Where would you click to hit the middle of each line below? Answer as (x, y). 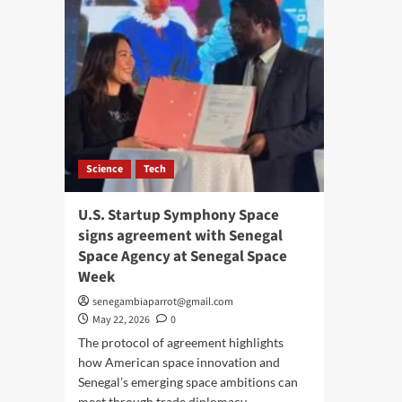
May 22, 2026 (121, 319)
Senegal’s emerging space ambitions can (188, 381)
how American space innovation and (179, 362)
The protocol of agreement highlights (181, 342)
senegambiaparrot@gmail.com (163, 301)
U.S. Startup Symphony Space (179, 215)
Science (105, 169)
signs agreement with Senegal (180, 236)
